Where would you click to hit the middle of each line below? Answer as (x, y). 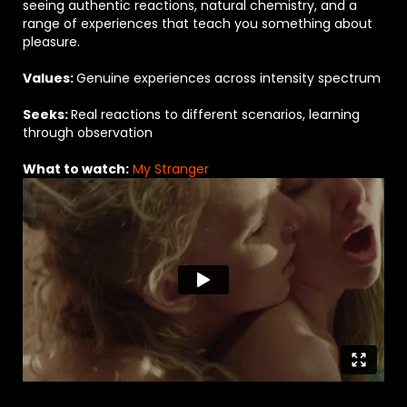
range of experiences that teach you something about (198, 24)
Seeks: (47, 115)
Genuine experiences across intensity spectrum (228, 79)
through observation (88, 133)
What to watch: (76, 169)
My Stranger (171, 169)
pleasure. (51, 42)
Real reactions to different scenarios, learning (215, 115)
